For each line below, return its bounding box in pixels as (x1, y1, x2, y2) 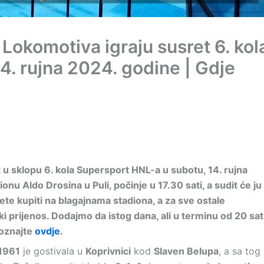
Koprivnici (85, 245, 131, 257)
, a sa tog (219, 245, 260, 257)
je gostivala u (20, 245, 85, 257)
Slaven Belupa (154, 245, 219, 257)
